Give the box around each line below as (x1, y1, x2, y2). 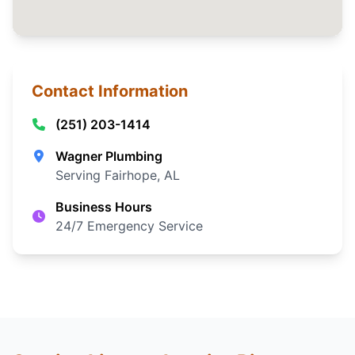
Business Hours (55, 198, 153, 215)
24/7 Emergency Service (55, 217, 204, 234)
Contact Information (32, 81, 188, 101)
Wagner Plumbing (55, 147, 163, 164)
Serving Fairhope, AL (55, 166, 181, 183)
